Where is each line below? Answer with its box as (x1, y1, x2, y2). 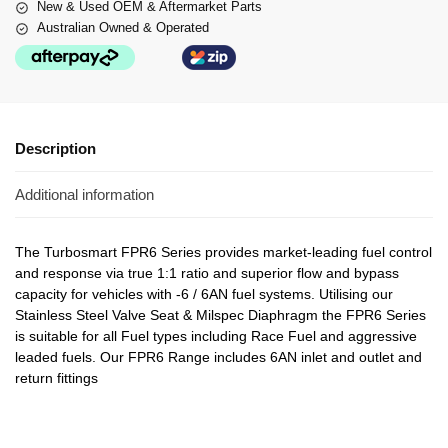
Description (15, 140, 96, 158)
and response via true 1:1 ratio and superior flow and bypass (15, 264, 399, 281)
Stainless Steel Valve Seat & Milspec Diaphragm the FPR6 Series (15, 306, 426, 323)
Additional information (15, 185, 154, 203)
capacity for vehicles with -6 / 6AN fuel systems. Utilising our (15, 285, 393, 302)
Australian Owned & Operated (37, 20, 209, 36)
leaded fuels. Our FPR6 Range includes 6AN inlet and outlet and (15, 348, 422, 365)
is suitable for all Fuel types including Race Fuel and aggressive (15, 327, 417, 344)
